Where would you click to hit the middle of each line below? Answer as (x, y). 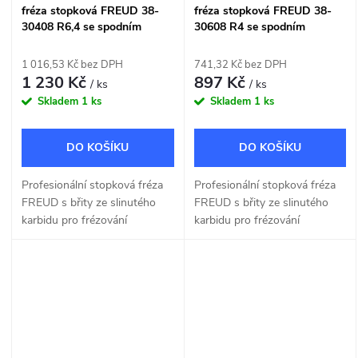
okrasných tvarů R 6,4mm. (87, 237)
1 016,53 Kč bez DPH (72, 64)
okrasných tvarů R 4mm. (255, 237)
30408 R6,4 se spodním (82, 26)
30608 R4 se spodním (249, 26)
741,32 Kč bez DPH (240, 64)
